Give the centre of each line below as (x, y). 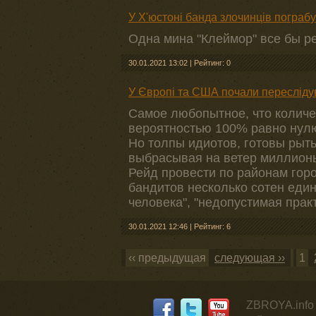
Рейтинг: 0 (212, 63)
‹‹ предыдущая (167, 258)
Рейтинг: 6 (212, 226)
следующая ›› (250, 258)
